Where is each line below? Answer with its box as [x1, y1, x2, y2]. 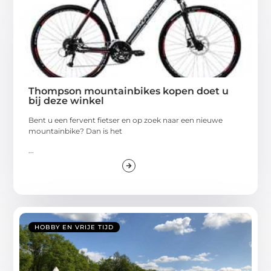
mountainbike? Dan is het [28, 126, 123, 135]
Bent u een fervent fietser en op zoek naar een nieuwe [28, 115, 223, 125]
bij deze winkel [28, 94, 105, 106]
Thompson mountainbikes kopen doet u [28, 85, 229, 97]
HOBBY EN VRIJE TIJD [34, 223, 114, 232]
